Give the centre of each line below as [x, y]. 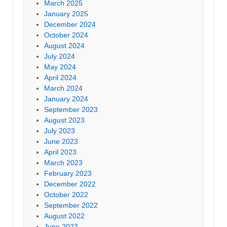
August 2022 [64, 216]
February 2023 [68, 173]
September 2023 [71, 109]
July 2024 [60, 56]
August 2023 [64, 120]
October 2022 [66, 194]
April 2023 [60, 152]
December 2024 [70, 24]
